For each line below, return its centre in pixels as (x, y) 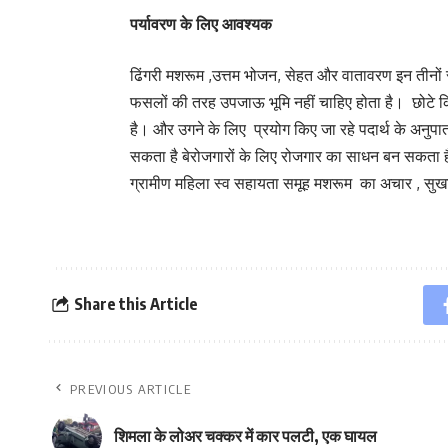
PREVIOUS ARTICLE (130, 388)
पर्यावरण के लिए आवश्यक (201, 23)
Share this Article (135, 304)
